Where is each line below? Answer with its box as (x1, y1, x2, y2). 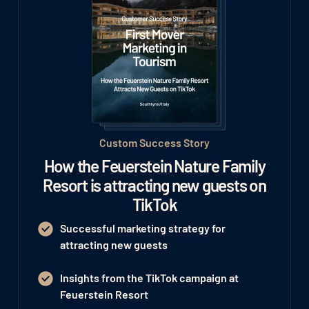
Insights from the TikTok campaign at (59, 271, 239, 285)
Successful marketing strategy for (59, 221, 226, 235)
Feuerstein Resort (59, 288, 148, 301)
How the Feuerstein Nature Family (43, 156, 266, 177)
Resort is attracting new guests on (43, 175, 266, 196)
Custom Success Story (99, 136, 210, 150)
